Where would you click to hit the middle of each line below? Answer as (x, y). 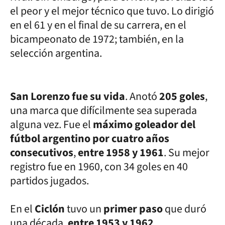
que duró (186, 209)
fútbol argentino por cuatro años (90, 138)
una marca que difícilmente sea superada (103, 110)
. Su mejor (187, 152)
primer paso (134, 209)
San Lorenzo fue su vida (68, 96)
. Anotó (142, 96)
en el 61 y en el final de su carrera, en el (98, 25)
